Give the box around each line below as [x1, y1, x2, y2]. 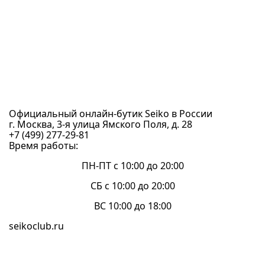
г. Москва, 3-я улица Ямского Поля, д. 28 [9, 118, 192, 131]
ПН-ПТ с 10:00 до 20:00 [81, 159, 184, 172]
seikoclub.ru [9, 219, 64, 232]
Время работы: [9, 139, 78, 152]
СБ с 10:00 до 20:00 [90, 179, 175, 192]
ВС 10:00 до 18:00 [93, 199, 172, 212]
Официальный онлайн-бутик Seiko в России [9, 107, 212, 120]
